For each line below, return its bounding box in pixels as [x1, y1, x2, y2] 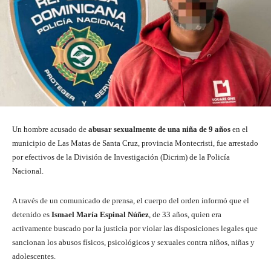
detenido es [12, 210, 51, 220]
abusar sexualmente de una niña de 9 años [88, 125, 230, 134]
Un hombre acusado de [12, 125, 88, 134]
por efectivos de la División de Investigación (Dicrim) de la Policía [12, 152, 230, 162]
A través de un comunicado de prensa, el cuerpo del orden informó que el [12, 196, 249, 206]
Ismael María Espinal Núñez [51, 210, 149, 220]
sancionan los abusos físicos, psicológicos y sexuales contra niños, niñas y [12, 238, 255, 247]
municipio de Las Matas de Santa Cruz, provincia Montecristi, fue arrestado [12, 139, 258, 148]
